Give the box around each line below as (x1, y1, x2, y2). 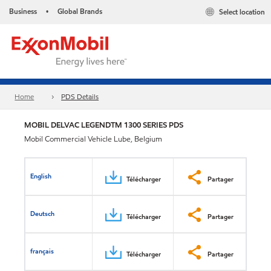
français (30, 246, 54, 256)
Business (9, 6, 37, 16)
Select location (219, 7, 265, 18)
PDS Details (61, 91, 99, 102)
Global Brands (57, 6, 102, 16)
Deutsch (30, 208, 55, 218)
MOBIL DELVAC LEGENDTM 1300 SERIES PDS (24, 119, 183, 131)
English (30, 171, 52, 181)
